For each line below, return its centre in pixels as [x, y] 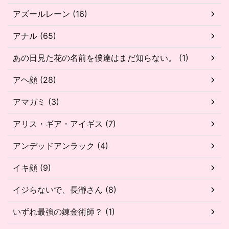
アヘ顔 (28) [35, 79]
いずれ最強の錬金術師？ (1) [64, 211]
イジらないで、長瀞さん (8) [65, 189]
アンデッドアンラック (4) [61, 145]
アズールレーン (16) [50, 14]
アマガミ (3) [36, 101]
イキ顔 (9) [32, 167]
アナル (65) [35, 36]
